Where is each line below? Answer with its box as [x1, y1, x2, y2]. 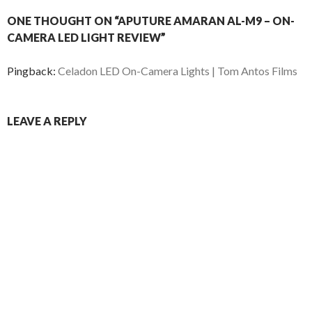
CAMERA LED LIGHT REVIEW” [7, 31, 166, 45]
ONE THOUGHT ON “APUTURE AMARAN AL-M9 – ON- [7, 14, 295, 28]
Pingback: [7, 64, 58, 78]
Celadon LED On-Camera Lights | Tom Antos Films [58, 64, 297, 78]
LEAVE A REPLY [7, 114, 87, 128]
